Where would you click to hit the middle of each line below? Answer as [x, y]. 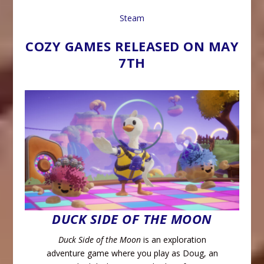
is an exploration [173, 239]
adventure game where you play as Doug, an [132, 253]
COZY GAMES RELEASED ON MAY [132, 46]
